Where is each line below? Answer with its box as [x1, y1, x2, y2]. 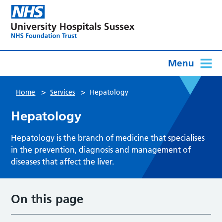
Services [50, 87, 75, 97]
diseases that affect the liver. [11, 156, 114, 166]
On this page [11, 191, 84, 206]
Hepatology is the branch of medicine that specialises [11, 132, 205, 143]
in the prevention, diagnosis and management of [11, 144, 191, 155]
